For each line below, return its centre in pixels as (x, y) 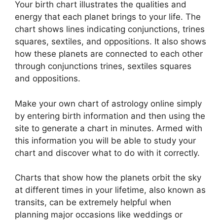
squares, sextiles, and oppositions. (83, 41)
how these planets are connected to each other (109, 54)
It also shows (180, 41)
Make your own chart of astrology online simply (108, 103)
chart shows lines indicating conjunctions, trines (110, 29)
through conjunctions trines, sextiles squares (103, 66)
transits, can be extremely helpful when (93, 202)
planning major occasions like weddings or (99, 215)
